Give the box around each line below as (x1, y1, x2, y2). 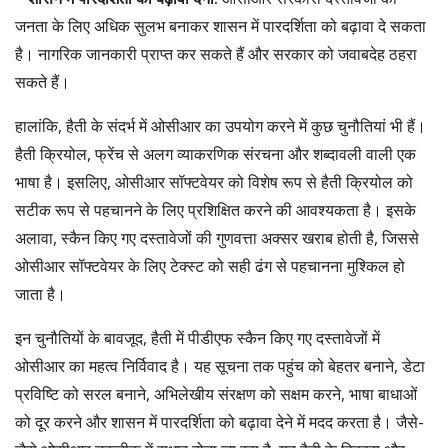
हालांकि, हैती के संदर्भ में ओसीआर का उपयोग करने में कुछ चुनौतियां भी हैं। (15, 115, 426, 137)
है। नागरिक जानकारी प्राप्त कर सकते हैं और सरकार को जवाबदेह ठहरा (15, 43, 417, 65)
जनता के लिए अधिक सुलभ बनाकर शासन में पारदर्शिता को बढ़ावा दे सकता (15, 15, 426, 37)
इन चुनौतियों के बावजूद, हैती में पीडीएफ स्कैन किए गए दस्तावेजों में (15, 327, 380, 349)
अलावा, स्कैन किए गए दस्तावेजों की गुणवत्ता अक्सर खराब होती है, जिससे (15, 227, 419, 249)
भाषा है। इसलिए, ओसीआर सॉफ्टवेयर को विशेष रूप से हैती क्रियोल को (15, 171, 413, 193)
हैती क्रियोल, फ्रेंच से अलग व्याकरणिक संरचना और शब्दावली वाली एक (15, 143, 416, 165)
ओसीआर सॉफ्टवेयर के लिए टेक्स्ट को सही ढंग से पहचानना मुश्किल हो (15, 255, 405, 277)
